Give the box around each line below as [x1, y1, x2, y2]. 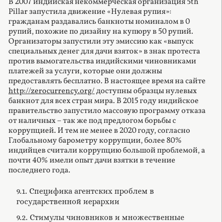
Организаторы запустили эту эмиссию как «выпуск [8, 36, 194, 48]
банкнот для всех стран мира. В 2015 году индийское [8, 96, 199, 107]
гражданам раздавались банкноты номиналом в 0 [8, 16, 190, 28]
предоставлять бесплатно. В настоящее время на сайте [8, 76, 206, 87]
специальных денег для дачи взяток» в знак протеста [8, 46, 200, 57]
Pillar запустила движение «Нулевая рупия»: [8, 6, 171, 18]
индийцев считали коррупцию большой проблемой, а [8, 145, 205, 157]
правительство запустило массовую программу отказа [8, 106, 206, 117]
